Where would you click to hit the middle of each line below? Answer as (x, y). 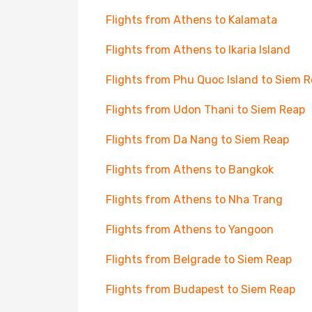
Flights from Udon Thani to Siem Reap (205, 110)
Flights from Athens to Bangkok (190, 170)
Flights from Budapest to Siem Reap (201, 289)
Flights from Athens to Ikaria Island (198, 50)
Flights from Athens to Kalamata (192, 20)
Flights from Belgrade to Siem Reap (199, 259)
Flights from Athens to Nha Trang (194, 200)
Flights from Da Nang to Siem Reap (197, 140)
